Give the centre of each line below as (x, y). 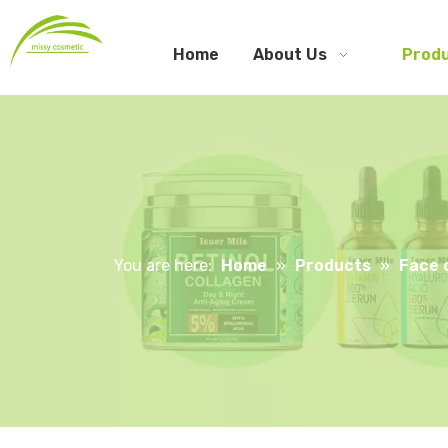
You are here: (163, 265)
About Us (289, 54)
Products (333, 265)
